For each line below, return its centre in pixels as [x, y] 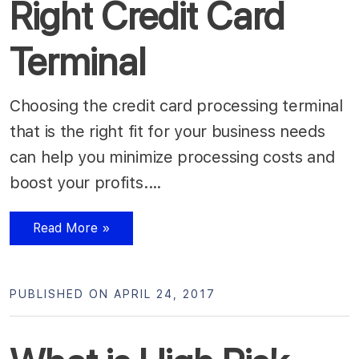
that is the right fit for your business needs [167, 131]
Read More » [71, 228]
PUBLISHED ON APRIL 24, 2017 [113, 294]
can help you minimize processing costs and [172, 157]
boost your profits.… [88, 182]
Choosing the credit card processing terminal [176, 105]
